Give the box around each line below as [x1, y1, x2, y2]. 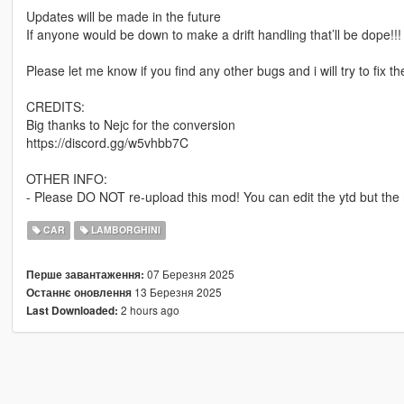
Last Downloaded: [25, 303, 118, 319]
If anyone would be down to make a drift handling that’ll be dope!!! [25, 25, 401, 44]
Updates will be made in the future [25, 7, 221, 26]
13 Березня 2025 [131, 284, 222, 300]
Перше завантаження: [25, 267, 144, 283]
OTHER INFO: [25, 170, 107, 188]
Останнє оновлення [25, 285, 132, 301]
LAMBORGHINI [87, 223, 161, 237]
